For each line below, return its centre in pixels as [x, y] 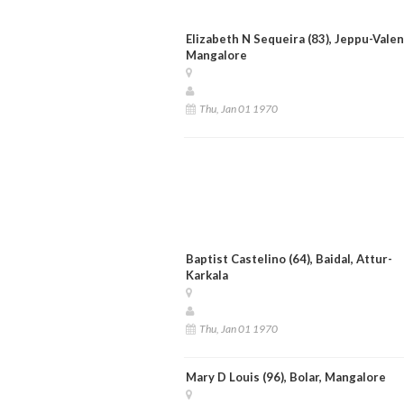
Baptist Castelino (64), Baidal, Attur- [289, 258]
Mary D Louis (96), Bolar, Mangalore [285, 376]
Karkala [207, 275]
